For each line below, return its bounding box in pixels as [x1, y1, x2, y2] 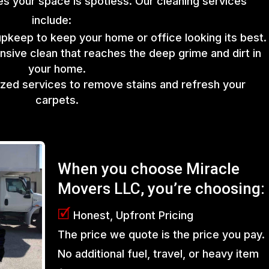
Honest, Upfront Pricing [70, 208, 194, 222]
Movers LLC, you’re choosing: [58, 179, 265, 198]
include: [31, 14, 71, 26]
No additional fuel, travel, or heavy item [58, 247, 259, 260]
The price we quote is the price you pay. [58, 228, 265, 241]
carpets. [35, 94, 79, 106]
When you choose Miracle [58, 159, 240, 178]
